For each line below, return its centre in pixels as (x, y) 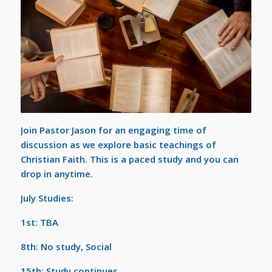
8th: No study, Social (66, 246)
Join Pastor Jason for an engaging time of (113, 130)
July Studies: (47, 198)
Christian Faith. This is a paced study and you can (129, 159)
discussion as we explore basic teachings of (118, 144)
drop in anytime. (58, 173)
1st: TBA (39, 222)
